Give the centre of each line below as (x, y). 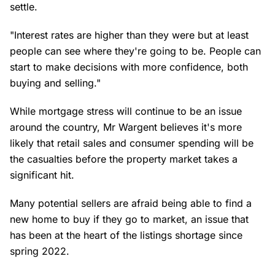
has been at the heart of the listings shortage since (126, 235)
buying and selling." (55, 83)
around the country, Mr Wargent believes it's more (126, 127)
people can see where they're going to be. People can (135, 51)
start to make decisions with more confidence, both (129, 67)
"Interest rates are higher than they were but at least (129, 35)
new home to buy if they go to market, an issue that (129, 219)
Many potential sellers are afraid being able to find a (131, 203)
